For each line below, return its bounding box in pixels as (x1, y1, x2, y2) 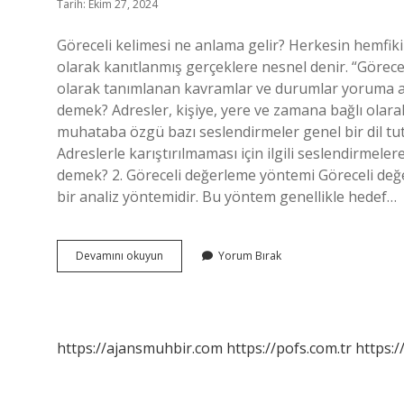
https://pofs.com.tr (226, 338, 352, 358)
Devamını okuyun (76, 248, 163, 263)
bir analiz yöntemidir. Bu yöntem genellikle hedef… (57, 187, 397, 207)
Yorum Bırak (218, 248, 281, 263)
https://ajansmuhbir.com (57, 338, 223, 358)
